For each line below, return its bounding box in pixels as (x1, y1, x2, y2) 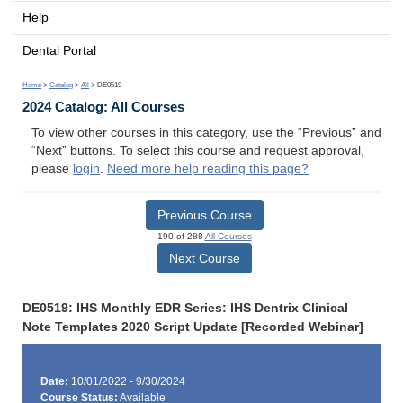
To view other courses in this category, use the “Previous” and (31, 126, 381, 140)
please (31, 162, 73, 176)
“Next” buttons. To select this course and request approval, (31, 144, 364, 158)
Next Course (168, 250, 240, 265)
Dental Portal (22, 43, 96, 58)
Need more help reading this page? (107, 162, 309, 176)
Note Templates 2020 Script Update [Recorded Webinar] (22, 319, 363, 334)
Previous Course (157, 207, 252, 222)
